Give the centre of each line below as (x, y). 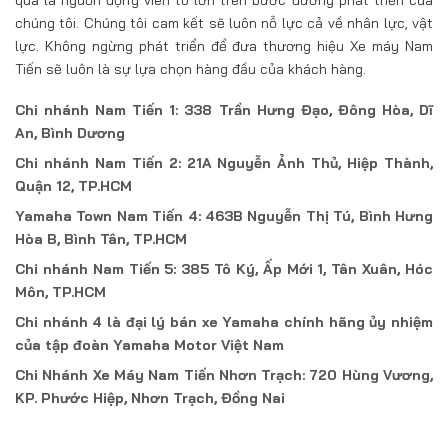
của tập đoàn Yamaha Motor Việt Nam (149, 344)
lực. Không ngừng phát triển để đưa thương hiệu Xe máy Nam (224, 45)
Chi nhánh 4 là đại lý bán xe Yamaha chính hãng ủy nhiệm (224, 321)
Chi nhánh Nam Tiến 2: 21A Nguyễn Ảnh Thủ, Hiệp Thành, (224, 162)
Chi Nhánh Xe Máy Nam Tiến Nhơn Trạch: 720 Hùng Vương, (224, 374)
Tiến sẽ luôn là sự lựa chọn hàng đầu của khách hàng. (190, 68)
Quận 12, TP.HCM (73, 185)
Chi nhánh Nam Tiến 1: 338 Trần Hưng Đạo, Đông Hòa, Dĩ (224, 109)
